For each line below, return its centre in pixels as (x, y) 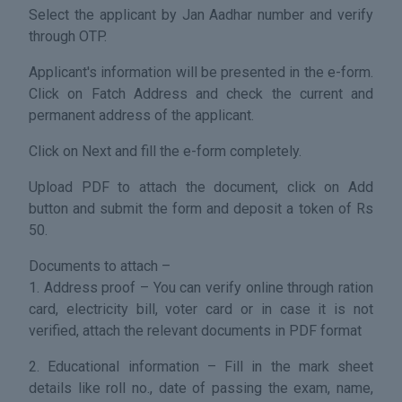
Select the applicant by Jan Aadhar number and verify (201, 14)
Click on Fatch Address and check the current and (201, 93)
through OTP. (68, 36)
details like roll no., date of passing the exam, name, (201, 388)
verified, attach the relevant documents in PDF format (195, 330)
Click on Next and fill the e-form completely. (165, 151)
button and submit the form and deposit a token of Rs (201, 208)
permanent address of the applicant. (141, 115)
